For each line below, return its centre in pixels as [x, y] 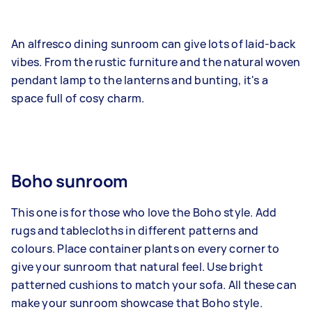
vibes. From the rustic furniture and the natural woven [156, 62]
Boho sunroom [70, 180]
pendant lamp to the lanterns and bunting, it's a [140, 80]
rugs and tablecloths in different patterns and [135, 230]
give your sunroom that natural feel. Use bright [137, 266]
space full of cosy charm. [78, 98]
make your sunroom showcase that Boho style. [138, 303]
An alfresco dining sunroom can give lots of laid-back [154, 44]
